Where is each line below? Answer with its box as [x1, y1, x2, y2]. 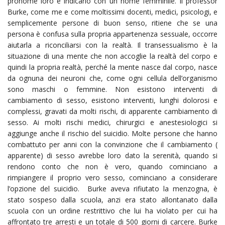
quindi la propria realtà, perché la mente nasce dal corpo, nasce [8, 62, 217, 72]
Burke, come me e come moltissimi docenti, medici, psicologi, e [8, 7, 217, 17]
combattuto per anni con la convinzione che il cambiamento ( [8, 139, 217, 149]
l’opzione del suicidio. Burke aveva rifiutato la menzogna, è [8, 183, 217, 193]
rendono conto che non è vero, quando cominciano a [8, 161, 217, 171]
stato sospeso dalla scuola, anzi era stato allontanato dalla [8, 194, 217, 204]
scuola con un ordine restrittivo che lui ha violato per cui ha [8, 205, 217, 215]
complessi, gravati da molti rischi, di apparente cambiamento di [8, 106, 217, 116]
